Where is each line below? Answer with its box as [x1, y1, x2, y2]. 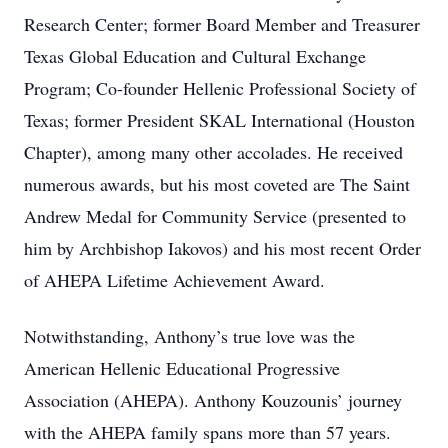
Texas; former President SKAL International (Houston [24, 108, 415, 132]
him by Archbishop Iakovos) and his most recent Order [24, 236, 421, 260]
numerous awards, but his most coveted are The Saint [24, 172, 410, 196]
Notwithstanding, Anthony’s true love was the [24, 324, 355, 348]
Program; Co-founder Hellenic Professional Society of [24, 76, 416, 100]
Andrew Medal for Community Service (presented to [24, 204, 406, 228]
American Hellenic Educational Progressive [24, 356, 340, 380]
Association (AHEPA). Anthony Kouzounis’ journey [24, 388, 402, 412]
